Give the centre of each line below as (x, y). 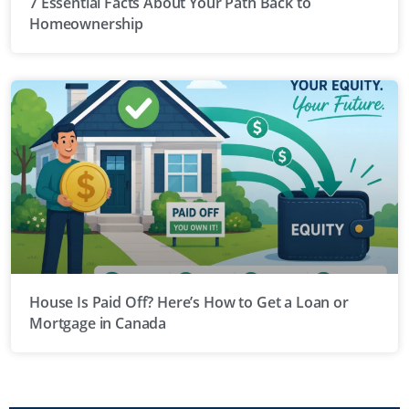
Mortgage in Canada (98, 323)
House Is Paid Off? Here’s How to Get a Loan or (189, 302)
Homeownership (86, 23)
